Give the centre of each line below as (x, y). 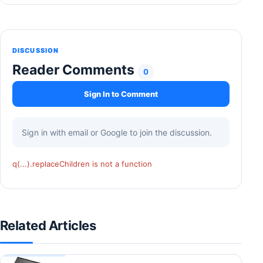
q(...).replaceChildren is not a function (82, 164)
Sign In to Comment (121, 94)
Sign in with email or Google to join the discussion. (117, 133)
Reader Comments (75, 70)
